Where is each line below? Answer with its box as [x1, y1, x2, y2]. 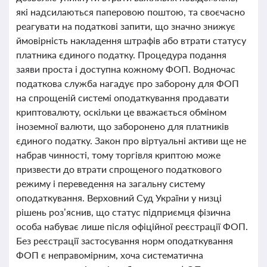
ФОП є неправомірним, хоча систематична [16, 249, 203, 260]
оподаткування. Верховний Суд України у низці [16, 192, 222, 203]
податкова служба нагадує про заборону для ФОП [16, 77, 239, 89]
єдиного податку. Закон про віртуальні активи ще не [16, 135, 246, 146]
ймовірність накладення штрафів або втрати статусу [16, 35, 246, 46]
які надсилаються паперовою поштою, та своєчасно [16, 6, 245, 17]
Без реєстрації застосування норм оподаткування [16, 235, 233, 246]
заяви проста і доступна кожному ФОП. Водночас [16, 63, 235, 74]
